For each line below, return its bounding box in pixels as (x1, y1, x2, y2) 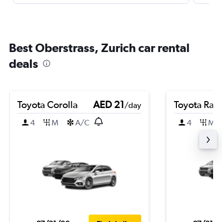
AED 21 (93, 99, 124, 110)
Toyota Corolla (17, 99, 78, 110)
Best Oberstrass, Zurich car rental (9, 41, 190, 55)
